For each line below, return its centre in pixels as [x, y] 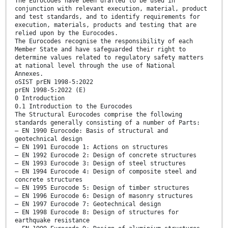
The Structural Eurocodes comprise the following [98, 114]
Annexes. [29, 74]
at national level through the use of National [95, 65]
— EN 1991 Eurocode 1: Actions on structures [91, 147]
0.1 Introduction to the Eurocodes [74, 106]
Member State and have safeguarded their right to [100, 49]
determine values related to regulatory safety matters [109, 57]
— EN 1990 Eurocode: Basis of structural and [91, 131]
